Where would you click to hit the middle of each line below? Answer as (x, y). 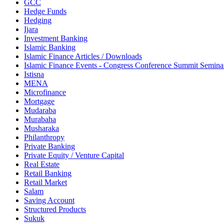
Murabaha (40, 119)
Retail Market (45, 182)
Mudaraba (40, 110)
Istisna (34, 74)
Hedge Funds (45, 11)
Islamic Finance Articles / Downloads (83, 56)
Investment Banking (56, 38)
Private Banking (49, 146)
